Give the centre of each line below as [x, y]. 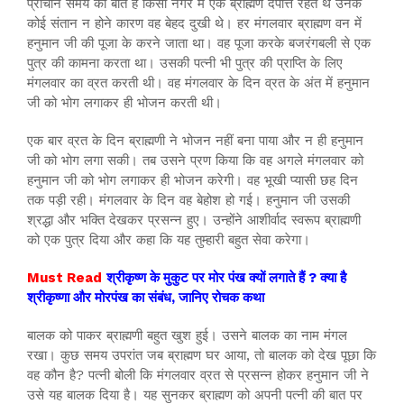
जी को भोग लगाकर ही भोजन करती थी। [124, 102]
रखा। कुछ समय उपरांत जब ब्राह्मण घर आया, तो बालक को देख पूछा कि [202, 355]
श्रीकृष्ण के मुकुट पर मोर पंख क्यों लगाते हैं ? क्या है [226, 277]
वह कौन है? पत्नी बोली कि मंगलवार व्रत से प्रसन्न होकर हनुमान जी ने [198, 375]
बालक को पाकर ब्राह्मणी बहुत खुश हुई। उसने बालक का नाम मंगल [187, 335]
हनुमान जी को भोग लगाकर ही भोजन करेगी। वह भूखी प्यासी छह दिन [193, 180]
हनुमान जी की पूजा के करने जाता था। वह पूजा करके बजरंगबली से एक [199, 43]
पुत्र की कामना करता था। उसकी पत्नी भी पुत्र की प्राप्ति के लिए [185, 63]
